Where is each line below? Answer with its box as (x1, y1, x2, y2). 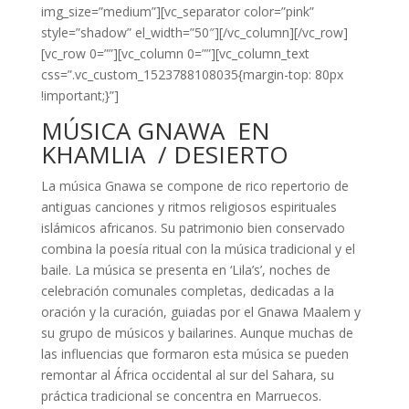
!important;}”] (40, 87, 119, 104)
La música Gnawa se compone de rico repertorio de (40, 177, 349, 194)
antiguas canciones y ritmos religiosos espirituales (40, 198, 337, 215)
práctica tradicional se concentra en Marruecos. (40, 387, 321, 404)
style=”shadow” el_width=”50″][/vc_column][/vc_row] (40, 24, 348, 41)
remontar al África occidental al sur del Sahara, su (40, 366, 334, 383)
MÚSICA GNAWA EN (40, 114, 270, 147)
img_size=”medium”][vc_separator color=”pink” (40, 3, 314, 20)
